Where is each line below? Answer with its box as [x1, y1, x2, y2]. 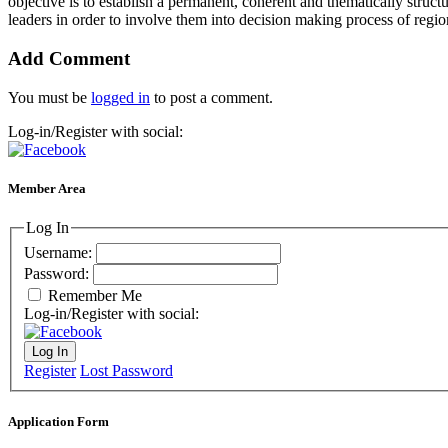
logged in [91, 88, 150, 106]
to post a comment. [150, 88, 273, 106]
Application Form [8, 413, 109, 429]
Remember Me [48, 286, 142, 304]
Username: [24, 243, 96, 261]
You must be [8, 88, 91, 106]
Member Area [8, 180, 86, 196]
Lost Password [80, 361, 173, 379]
